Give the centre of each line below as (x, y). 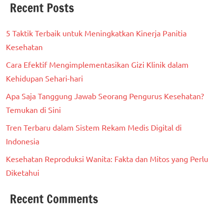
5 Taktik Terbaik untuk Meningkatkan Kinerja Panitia (96, 33)
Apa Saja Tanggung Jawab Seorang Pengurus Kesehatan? (105, 96)
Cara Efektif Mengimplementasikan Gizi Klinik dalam (97, 65)
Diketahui (23, 173)
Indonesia (23, 141)
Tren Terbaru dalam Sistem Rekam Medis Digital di (94, 127)
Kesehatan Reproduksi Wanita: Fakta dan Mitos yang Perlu (107, 159)
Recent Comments (54, 199)
